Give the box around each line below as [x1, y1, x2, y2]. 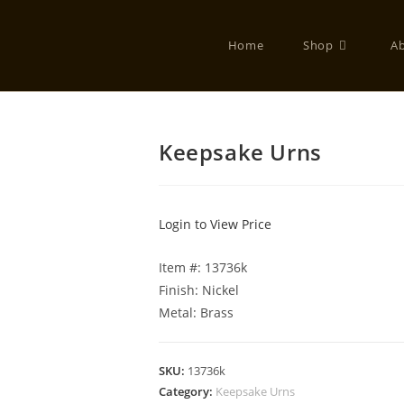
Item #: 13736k [159, 259, 247, 276]
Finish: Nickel [159, 281, 239, 298]
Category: [159, 383, 216, 399]
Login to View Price [159, 216, 271, 233]
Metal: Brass [159, 304, 234, 321]
